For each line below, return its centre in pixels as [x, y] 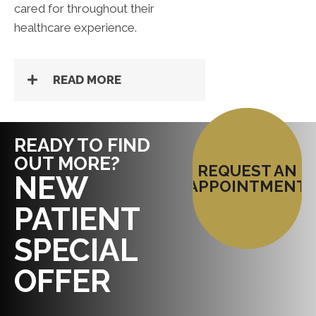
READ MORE [87, 80]
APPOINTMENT [247, 187]
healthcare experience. [75, 28]
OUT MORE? [67, 164]
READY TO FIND [82, 146]
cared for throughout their [84, 9]
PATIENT [77, 219]
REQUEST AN [247, 171]
